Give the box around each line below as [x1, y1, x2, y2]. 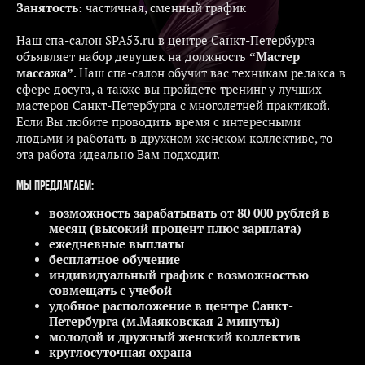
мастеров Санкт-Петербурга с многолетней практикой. [16, 98, 332, 113]
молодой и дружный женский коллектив [49, 328, 301, 345]
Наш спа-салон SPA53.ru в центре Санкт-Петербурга [16, 33, 315, 48]
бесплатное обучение [49, 251, 180, 267]
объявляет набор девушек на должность [16, 49, 249, 64]
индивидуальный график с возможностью [49, 266, 309, 283]
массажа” [16, 65, 73, 81]
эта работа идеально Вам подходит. [16, 147, 222, 162]
